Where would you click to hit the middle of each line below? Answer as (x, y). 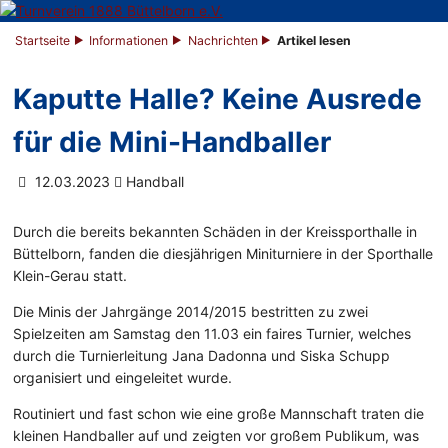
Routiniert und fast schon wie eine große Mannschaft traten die (219, 414)
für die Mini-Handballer (172, 142)
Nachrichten (222, 41)
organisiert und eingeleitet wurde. (123, 378)
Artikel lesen (314, 41)
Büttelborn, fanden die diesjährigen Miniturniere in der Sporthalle (223, 254)
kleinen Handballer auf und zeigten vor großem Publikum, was (216, 436)
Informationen (129, 41)
